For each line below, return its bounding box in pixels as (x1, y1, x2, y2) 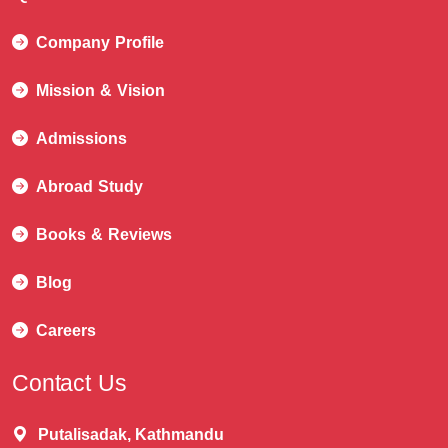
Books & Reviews (36, 225, 172, 243)
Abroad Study (36, 177, 143, 195)
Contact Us (12, 369, 127, 396)
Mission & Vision (36, 81, 165, 99)
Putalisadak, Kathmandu (37, 425, 225, 443)
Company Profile (36, 33, 164, 51)
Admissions (36, 129, 127, 147)
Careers (36, 321, 96, 339)
